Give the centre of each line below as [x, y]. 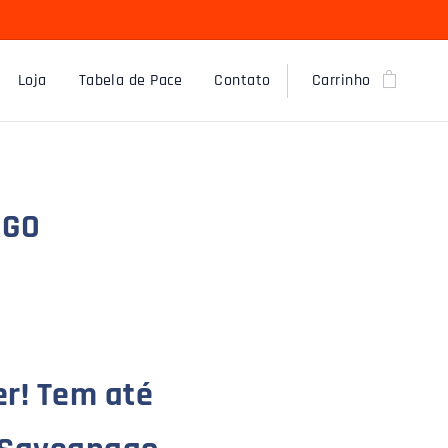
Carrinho [341, 80]
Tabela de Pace [130, 80]
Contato [242, 80]
